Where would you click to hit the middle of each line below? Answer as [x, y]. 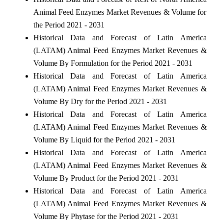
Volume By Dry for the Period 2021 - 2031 [100, 101]
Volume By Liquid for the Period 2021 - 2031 [104, 139]
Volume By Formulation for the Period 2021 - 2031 [113, 63]
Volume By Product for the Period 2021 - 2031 [106, 178]
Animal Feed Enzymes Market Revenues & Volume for [120, 12]
